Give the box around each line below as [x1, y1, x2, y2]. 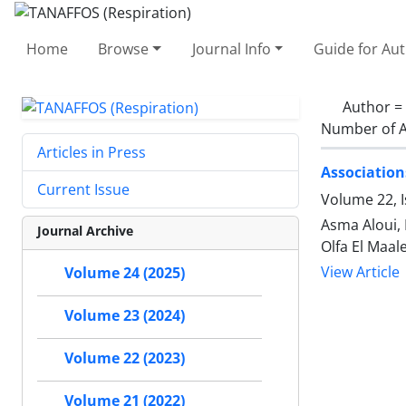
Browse [98, 38, 150, 59]
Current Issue [37, 179, 130, 200]
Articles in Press [37, 142, 146, 163]
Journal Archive [37, 222, 133, 240]
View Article [321, 262, 400, 282]
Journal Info [191, 38, 271, 59]
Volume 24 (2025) [64, 263, 185, 284]
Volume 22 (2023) [64, 348, 185, 369]
